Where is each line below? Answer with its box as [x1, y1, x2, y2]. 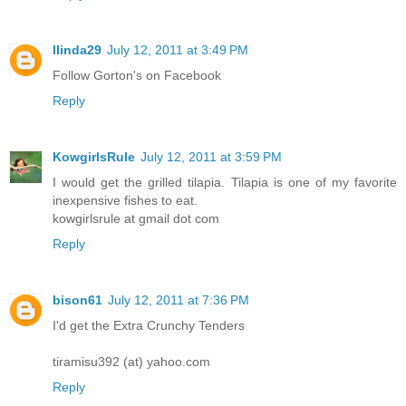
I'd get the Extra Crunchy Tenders [53, 318, 245, 333]
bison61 [53, 293, 102, 308]
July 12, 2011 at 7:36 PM [108, 293, 249, 308]
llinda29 [53, 43, 101, 58]
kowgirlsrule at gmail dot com [53, 211, 219, 227]
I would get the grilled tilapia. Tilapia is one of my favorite [53, 175, 397, 190]
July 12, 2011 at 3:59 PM [140, 150, 282, 165]
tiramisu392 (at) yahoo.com [53, 354, 210, 370]
